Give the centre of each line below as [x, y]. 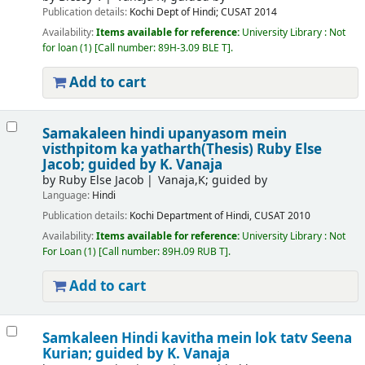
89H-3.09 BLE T [192, 48]
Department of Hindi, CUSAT [220, 216]
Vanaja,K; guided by [213, 180]
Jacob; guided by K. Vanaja [132, 165]
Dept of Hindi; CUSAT [204, 12]
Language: [67, 196]
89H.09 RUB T [193, 252]
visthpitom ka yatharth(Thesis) [149, 150]
